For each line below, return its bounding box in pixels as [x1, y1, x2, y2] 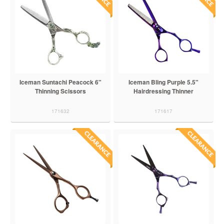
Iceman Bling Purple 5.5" [128, 77, 199, 86]
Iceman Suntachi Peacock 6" [19, 77, 101, 86]
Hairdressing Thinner [133, 86, 194, 95]
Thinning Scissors [34, 86, 86, 95]
